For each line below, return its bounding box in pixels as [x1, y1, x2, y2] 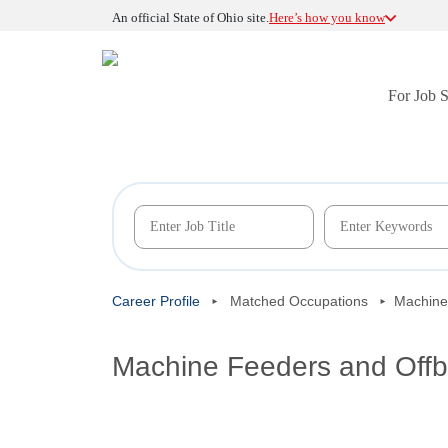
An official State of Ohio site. [112, 10, 269, 25]
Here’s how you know [269, 10, 385, 25]
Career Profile [112, 293, 200, 309]
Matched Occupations [230, 293, 368, 309]
